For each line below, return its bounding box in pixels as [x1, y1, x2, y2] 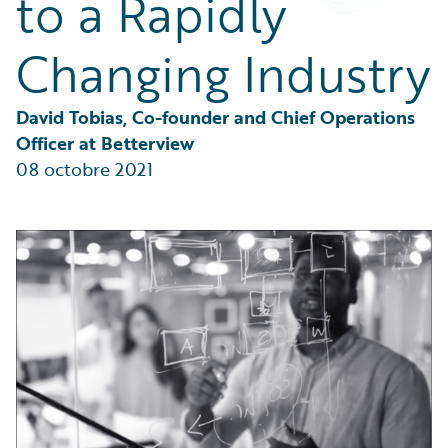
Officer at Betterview [16, 130, 194, 156]
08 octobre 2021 [16, 156, 153, 182]
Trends [40, 42, 84, 63]
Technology [40, 18, 116, 39]
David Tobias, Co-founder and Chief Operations [16, 104, 420, 130]
